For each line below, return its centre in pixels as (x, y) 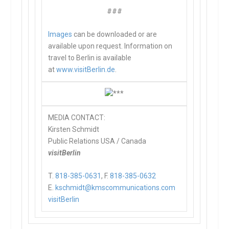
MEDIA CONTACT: (77, 118)
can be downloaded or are (115, 34)
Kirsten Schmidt (74, 129)
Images (60, 34)
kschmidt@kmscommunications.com (116, 188)
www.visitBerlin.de (86, 69)
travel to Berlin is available (90, 58)
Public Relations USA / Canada (97, 141)
